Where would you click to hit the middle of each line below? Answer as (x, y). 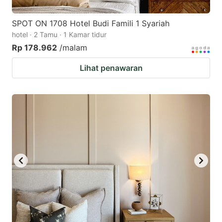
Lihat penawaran (111, 68)
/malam (73, 48)
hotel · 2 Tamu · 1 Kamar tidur (59, 35)
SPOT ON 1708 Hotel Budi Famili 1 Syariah (91, 24)
